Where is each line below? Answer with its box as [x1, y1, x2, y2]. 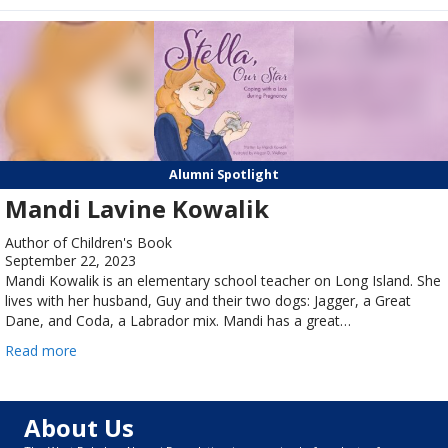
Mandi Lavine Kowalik [5, 192, 269, 226]
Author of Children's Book [5, 233, 172, 253]
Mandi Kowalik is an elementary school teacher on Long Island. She [5, 271, 441, 291]
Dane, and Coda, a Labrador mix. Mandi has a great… [5, 311, 351, 331]
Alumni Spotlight [169, 166, 279, 184]
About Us [24, 411, 134, 445]
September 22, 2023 [5, 251, 136, 271]
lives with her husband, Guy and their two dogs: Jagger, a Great [5, 291, 411, 311]
